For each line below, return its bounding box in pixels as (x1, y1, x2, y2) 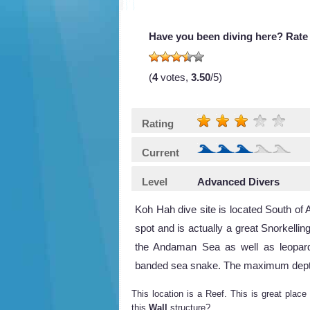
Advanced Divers (197, 175, 280, 188)
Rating (142, 117, 174, 129)
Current (142, 146, 179, 158)
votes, (158, 71, 191, 83)
